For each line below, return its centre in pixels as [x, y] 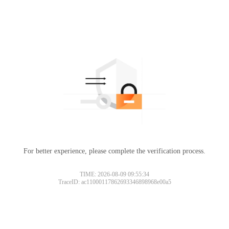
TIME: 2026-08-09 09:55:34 [114, 174]
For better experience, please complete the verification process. [114, 151]
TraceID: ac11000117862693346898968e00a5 [114, 182]
